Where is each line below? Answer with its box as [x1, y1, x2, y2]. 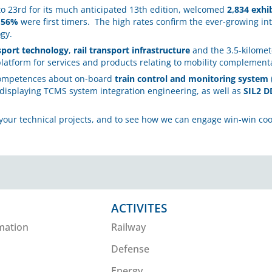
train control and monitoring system [115, 73, 268, 85]
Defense [111, 242, 150, 256]
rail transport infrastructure [73, 44, 190, 56]
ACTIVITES [111, 200, 168, 217]
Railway [111, 220, 146, 234]
